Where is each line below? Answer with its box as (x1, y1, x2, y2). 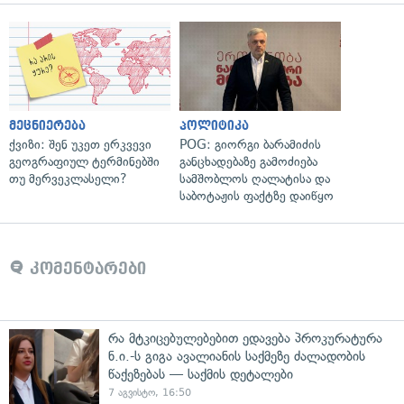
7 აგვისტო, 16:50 (108, 386, 191, 399)
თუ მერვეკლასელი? (9, 170, 126, 187)
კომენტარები (24, 259, 146, 278)
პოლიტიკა (179, 118, 249, 133)
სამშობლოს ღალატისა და (179, 170, 330, 187)
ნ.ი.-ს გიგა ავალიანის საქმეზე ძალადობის (108, 347, 365, 364)
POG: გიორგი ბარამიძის (179, 136, 321, 152)
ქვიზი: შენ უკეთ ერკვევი (9, 136, 151, 152)
